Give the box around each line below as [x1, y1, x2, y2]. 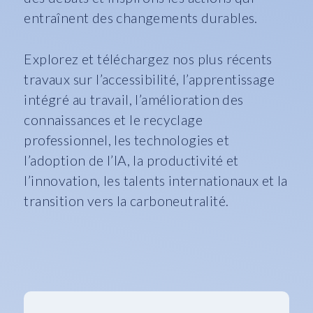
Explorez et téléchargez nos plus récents [24, 51, 272, 67]
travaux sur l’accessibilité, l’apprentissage [24, 71, 275, 87]
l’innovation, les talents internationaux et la [24, 173, 288, 189]
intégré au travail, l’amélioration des [24, 92, 244, 108]
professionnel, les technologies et [24, 132, 230, 148]
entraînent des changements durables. [24, 10, 258, 26]
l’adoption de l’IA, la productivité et [24, 152, 239, 168]
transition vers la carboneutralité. [24, 193, 229, 209]
